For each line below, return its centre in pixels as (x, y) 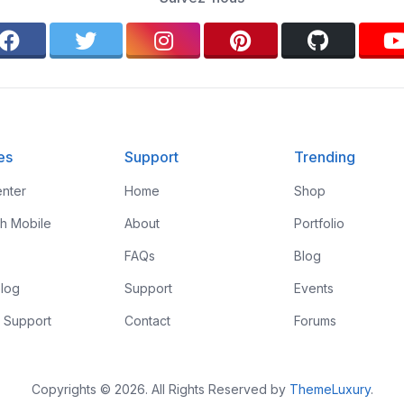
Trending (325, 157)
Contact (147, 321)
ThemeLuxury (330, 389)
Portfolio (320, 223)
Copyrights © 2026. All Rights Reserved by (160, 389)
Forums (316, 321)
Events (314, 288)
